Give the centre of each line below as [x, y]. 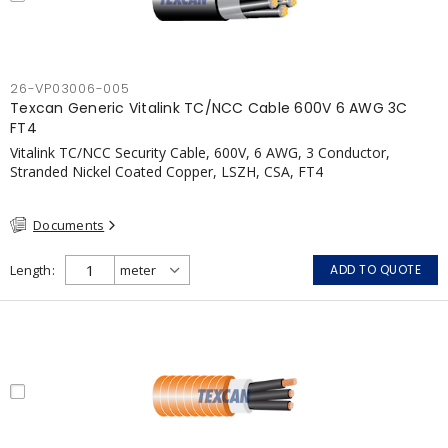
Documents [69, 224]
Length [30, 270]
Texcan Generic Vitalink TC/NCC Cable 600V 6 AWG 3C [209, 107]
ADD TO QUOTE [375, 269]
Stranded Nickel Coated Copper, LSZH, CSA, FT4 [166, 171]
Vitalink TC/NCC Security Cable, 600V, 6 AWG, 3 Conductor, [200, 152]
